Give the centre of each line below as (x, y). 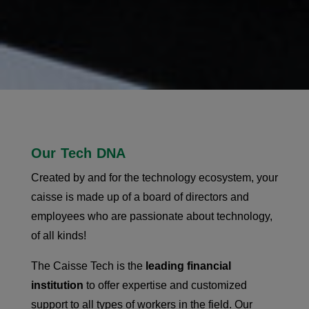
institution (57, 285)
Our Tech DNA (78, 153)
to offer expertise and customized (165, 285)
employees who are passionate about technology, (151, 216)
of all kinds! (58, 236)
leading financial (188, 266)
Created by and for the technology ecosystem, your (154, 178)
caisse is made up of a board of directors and (140, 197)
